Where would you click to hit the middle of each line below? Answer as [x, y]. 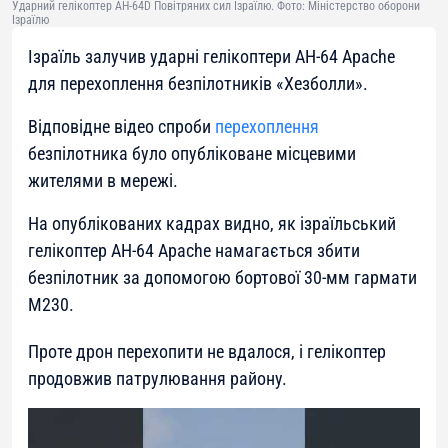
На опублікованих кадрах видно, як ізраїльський [212, 224]
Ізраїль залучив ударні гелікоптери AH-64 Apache [211, 57]
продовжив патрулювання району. [157, 379]
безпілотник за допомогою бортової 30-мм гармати [222, 278]
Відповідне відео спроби [121, 127]
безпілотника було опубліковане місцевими [192, 154]
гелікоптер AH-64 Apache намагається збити [194, 251]
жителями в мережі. [103, 181]
